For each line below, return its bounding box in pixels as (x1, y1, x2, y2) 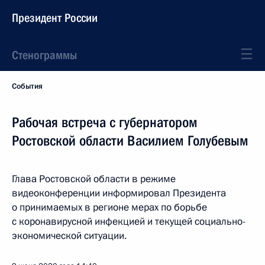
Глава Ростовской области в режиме (12, 172, 176, 186)
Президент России (12, 11, 98, 25)
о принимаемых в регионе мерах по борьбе (12, 201, 207, 214)
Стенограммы (12, 48, 77, 62)
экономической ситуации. (12, 229, 127, 243)
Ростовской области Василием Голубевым (12, 132, 248, 149)
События (12, 81, 43, 92)
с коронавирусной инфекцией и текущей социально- (12, 215, 245, 228)
